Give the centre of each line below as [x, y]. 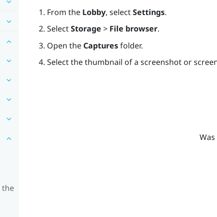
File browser [133, 29]
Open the [65, 45]
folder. [130, 45]
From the [64, 12]
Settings [148, 12]
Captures [101, 45]
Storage [86, 29]
